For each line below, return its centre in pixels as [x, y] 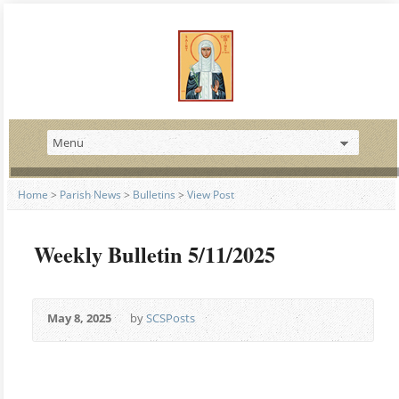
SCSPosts [171, 318]
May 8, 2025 [79, 318]
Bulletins [154, 195]
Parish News [90, 195]
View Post [211, 195]
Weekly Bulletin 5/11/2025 [155, 254]
